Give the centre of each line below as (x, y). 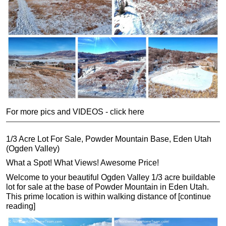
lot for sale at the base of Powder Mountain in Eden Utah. (107, 187)
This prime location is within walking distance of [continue (108, 196)
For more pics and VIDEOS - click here (75, 112)
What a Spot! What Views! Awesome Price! (82, 163)
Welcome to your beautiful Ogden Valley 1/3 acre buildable (111, 177)
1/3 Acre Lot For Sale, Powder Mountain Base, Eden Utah (109, 139)
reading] (21, 206)
